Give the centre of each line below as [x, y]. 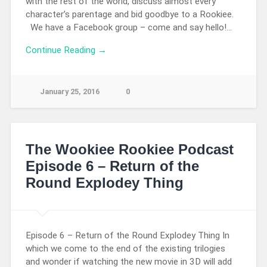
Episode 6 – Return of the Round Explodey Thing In [127, 236]
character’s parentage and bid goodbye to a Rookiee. [132, 14]
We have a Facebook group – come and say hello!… [128, 27]
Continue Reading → [66, 50]
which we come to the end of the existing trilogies [125, 249]
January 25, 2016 [69, 92]
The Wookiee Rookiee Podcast [129, 150]
